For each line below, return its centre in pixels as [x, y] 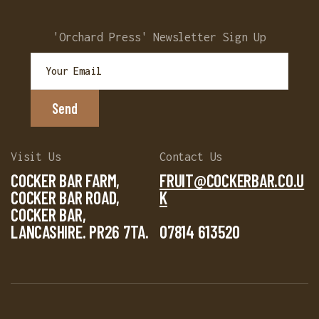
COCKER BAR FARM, [66, 181]
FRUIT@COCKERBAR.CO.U [232, 181]
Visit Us [36, 157]
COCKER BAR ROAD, [66, 198]
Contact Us [191, 157]
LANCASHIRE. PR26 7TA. [80, 232]
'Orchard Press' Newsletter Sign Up [159, 37]
